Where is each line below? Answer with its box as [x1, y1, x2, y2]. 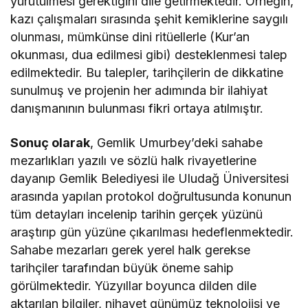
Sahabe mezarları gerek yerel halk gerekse [10, 242, 251, 257]
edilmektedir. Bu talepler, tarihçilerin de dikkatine [10, 65, 284, 80]
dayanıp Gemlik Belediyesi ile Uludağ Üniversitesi [10, 170, 289, 186]
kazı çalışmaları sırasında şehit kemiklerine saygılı [10, 11, 289, 26]
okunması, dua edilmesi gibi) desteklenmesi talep [10, 47, 288, 62]
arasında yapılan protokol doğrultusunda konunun [10, 188, 292, 203]
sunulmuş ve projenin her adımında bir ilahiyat [10, 82, 268, 98]
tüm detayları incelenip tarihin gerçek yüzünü [10, 206, 263, 221]
